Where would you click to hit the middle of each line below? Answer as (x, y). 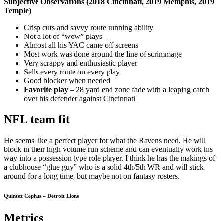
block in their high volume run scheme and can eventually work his (108, 149)
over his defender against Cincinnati (79, 98)
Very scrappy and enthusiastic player (80, 63)
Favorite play (46, 89)
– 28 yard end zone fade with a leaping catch (139, 89)
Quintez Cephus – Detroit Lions (41, 196)
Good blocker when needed (67, 80)
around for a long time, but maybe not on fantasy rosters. (92, 176)
